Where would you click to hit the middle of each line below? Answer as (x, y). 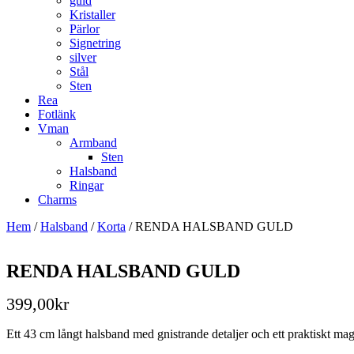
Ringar (87, 185)
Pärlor (85, 29)
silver (83, 57)
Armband (93, 143)
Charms (57, 200)
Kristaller (92, 15)
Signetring (95, 43)
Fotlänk (57, 114)
